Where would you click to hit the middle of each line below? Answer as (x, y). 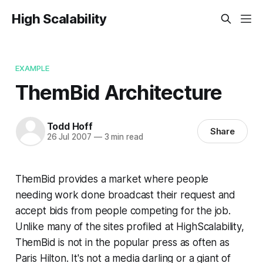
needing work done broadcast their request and (125, 195)
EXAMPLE (32, 68)
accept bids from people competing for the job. (123, 210)
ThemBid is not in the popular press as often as (122, 242)
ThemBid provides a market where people (112, 179)
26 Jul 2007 (69, 137)
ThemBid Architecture (119, 92)
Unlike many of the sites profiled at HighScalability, (129, 226)
